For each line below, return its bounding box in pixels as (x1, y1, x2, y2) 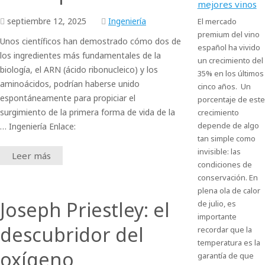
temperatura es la (197, 237, 260, 248)
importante (197, 211, 237, 222)
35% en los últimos (197, 68, 264, 79)
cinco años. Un (197, 81, 251, 92)
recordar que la (197, 224, 252, 235)
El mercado (197, 16, 237, 27)
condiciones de (197, 159, 252, 170)
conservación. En (197, 172, 258, 183)
